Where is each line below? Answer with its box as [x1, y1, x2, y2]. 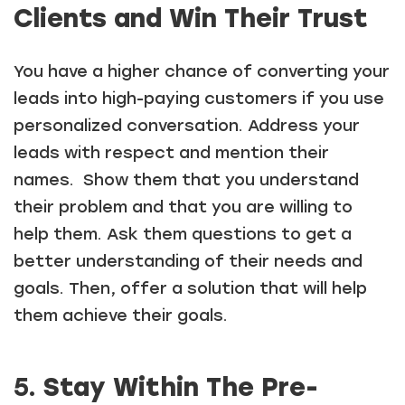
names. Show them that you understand [14, 170, 359, 191]
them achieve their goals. [14, 306, 228, 326]
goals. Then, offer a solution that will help [14, 278, 367, 299]
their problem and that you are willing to [14, 197, 353, 218]
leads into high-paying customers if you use [14, 89, 384, 109]
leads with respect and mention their [14, 143, 329, 164]
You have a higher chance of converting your [14, 61, 390, 82]
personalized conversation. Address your [14, 116, 360, 137]
